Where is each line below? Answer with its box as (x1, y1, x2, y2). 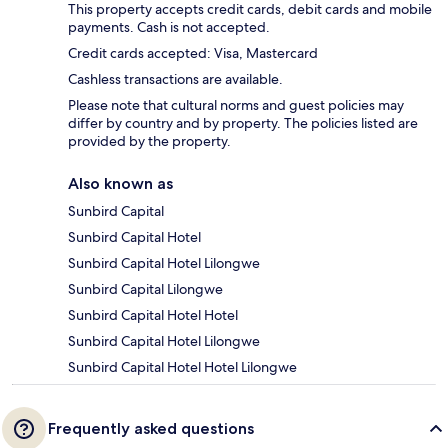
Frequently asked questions (48, 419, 254, 439)
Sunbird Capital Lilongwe (68, 280, 223, 299)
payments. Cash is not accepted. (68, 18, 273, 37)
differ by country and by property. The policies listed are (68, 114, 418, 133)
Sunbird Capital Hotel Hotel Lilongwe (68, 358, 297, 377)
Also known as (68, 174, 173, 194)
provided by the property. (68, 132, 231, 151)
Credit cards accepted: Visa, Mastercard (68, 44, 318, 63)
